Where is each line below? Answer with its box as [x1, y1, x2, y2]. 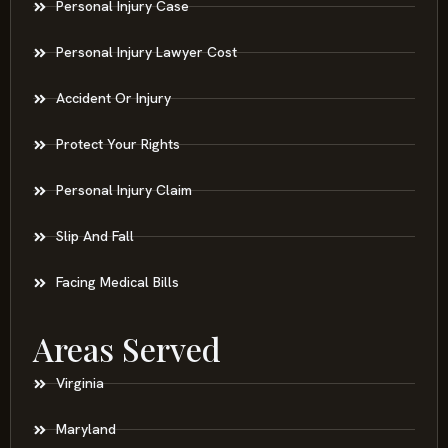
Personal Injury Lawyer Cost [55, 43, 237, 62]
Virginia [55, 374, 104, 393]
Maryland [55, 420, 116, 439]
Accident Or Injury [55, 89, 171, 108]
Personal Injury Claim [55, 181, 192, 200]
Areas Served [33, 327, 221, 371]
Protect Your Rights [55, 135, 180, 154]
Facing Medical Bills [55, 273, 179, 292]
